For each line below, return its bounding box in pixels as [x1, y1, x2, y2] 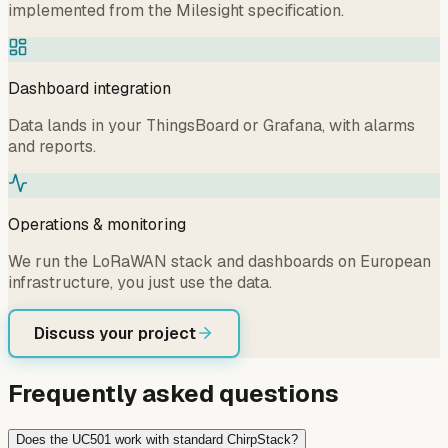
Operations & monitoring [8, 213, 186, 235]
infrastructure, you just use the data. [8, 271, 272, 293]
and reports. [8, 135, 96, 157]
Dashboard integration [8, 77, 171, 99]
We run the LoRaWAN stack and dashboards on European [8, 250, 431, 272]
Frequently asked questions [8, 377, 339, 409]
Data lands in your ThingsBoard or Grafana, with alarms [8, 114, 415, 136]
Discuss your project [34, 322, 196, 344]
